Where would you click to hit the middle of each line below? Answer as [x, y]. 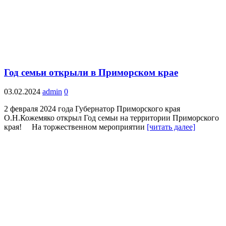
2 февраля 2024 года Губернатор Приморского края [92, 109]
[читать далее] [171, 127]
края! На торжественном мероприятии [75, 127]
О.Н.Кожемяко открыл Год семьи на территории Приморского [111, 118]
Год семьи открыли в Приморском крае [91, 72]
